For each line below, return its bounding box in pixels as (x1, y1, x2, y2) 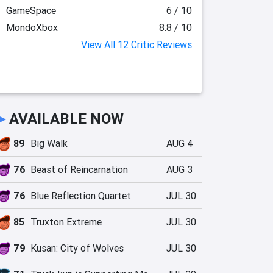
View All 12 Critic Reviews (81, 38, 192, 51)
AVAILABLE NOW (9, 110, 124, 127)
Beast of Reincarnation (30, 163, 128, 175)
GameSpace (5, 4, 56, 16)
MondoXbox (5, 21, 58, 34)
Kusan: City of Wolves (30, 242, 124, 254)
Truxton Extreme (30, 216, 102, 228)
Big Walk (30, 137, 68, 149)
